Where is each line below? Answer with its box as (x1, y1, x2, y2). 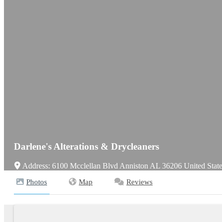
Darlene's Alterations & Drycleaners (14, 141, 159, 152)
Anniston (119, 162, 148, 170)
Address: (22, 162, 52, 170)
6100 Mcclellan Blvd (52, 162, 118, 170)
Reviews (126, 178, 153, 186)
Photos (26, 178, 47, 186)
